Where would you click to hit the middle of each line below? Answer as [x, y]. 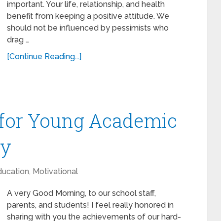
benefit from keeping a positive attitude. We [88, 16]
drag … [18, 40]
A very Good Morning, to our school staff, [81, 193]
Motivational [55, 171]
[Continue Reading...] [44, 56]
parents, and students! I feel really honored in [90, 205]
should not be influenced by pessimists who [88, 28]
